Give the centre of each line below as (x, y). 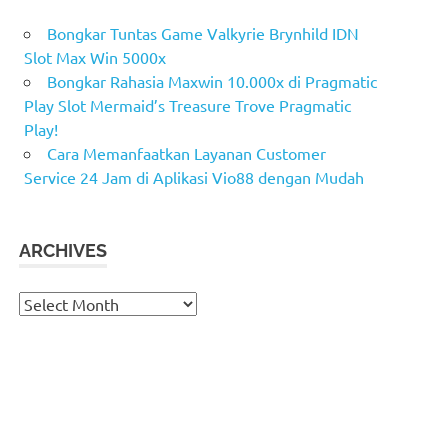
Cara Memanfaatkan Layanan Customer (186, 152)
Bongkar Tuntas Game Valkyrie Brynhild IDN (203, 32)
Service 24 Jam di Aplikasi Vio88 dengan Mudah (194, 176)
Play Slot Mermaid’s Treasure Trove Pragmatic (187, 104)
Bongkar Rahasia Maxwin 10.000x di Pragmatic (212, 80)
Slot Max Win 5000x (95, 56)
